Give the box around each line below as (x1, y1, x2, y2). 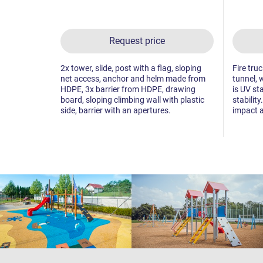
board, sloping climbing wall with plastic (60, 95, 204, 104)
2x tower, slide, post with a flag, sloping (60, 63, 201, 73)
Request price (109, 35, 165, 46)
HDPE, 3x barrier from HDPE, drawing (60, 84, 195, 94)
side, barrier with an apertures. (60, 105, 171, 115)
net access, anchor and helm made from (60, 73, 205, 83)
